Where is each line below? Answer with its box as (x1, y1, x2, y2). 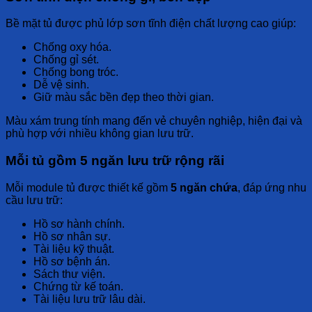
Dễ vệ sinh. (33, 79, 89, 91)
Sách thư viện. (33, 267, 105, 280)
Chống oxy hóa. (33, 41, 111, 54)
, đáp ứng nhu (237, 181, 306, 194)
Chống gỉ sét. (33, 54, 99, 66)
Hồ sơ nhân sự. (33, 230, 111, 242)
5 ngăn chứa (171, 181, 237, 194)
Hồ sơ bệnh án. (33, 255, 110, 267)
